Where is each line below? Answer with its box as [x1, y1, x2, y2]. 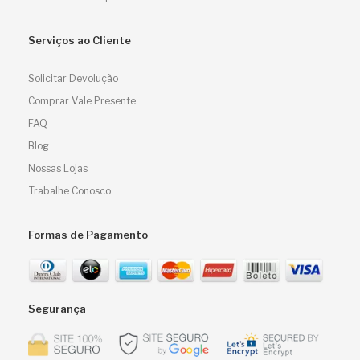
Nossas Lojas [28, 162, 88, 174]
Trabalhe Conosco [28, 185, 111, 197]
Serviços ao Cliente [28, 34, 131, 47]
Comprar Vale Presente [28, 95, 136, 107]
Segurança [28, 302, 86, 316]
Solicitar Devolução [28, 72, 118, 84]
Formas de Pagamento [28, 228, 148, 241]
